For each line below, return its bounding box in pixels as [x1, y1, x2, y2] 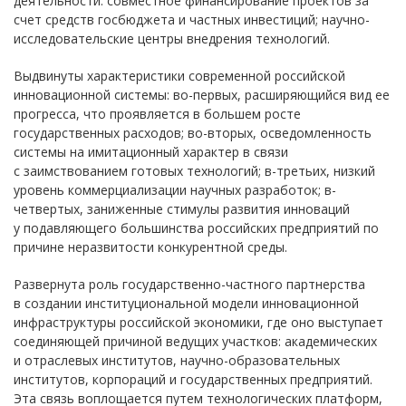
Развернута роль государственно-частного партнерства [14, 275, 365, 293]
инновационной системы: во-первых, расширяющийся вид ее [14, 86, 390, 103]
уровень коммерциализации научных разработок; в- [14, 181, 336, 198]
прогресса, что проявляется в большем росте [14, 105, 301, 122]
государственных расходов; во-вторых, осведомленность [14, 124, 372, 141]
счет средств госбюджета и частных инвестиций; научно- [14, 11, 370, 28]
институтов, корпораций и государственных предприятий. [14, 371, 372, 388]
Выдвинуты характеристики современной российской [14, 67, 345, 84]
